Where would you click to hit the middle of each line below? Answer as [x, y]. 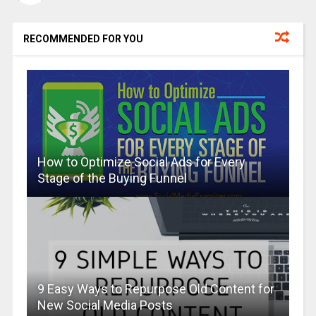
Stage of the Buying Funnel [112, 178]
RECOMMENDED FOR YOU [83, 38]
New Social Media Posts [105, 305]
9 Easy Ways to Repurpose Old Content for [156, 288]
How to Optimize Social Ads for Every [141, 162]
